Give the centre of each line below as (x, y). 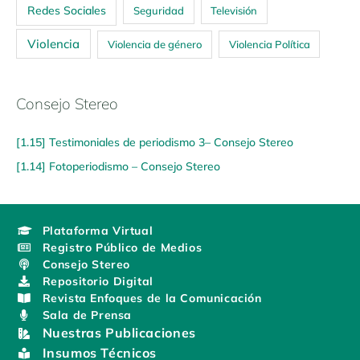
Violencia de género (155, 44)
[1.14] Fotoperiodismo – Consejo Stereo (118, 166)
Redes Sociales (66, 10)
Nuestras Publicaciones (119, 333)
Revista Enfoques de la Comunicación (152, 298)
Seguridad (158, 10)
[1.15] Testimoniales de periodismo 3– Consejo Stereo (155, 141)
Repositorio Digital (98, 281)
